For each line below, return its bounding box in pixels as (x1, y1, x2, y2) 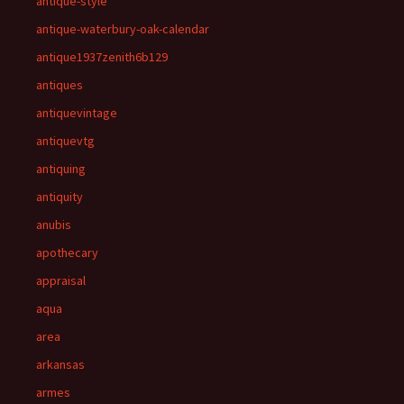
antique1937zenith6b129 (36, 49, 168, 65)
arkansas (36, 356, 85, 372)
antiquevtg (36, 133, 95, 149)
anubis (36, 216, 71, 233)
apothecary (36, 244, 98, 261)
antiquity (36, 188, 83, 205)
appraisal (36, 272, 86, 289)
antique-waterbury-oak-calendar (36, 21, 209, 37)
